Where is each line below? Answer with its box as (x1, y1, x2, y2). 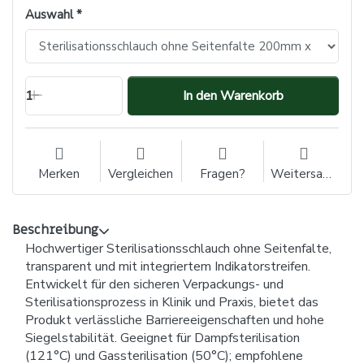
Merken (38, 165, 80, 182)
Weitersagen (322, 165, 331, 182)
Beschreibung (12, 220, 98, 239)
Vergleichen (108, 165, 174, 182)
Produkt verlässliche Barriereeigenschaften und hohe (25, 310, 324, 329)
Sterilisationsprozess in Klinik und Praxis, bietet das (25, 292, 318, 311)
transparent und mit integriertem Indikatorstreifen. (25, 257, 310, 275)
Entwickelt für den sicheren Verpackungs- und (25, 275, 284, 293)
